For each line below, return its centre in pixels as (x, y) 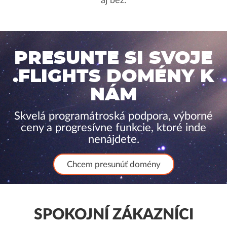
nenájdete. (113, 139)
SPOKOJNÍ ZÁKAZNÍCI (113, 215)
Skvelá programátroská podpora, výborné (113, 116)
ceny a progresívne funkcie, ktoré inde (113, 128)
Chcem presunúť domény (113, 164)
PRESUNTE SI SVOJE (113, 58)
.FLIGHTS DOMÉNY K (113, 77)
